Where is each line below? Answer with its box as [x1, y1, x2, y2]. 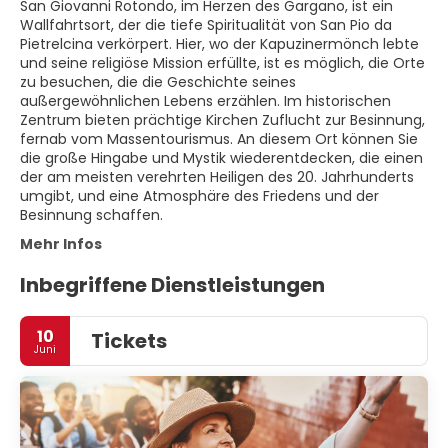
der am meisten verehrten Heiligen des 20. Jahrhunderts [20, 167, 414, 187]
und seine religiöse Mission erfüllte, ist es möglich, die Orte [20, 53, 425, 73]
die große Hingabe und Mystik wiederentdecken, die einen [20, 148, 423, 168]
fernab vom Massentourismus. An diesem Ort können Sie [20, 129, 418, 149]
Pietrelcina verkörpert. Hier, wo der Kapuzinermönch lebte [20, 34, 419, 54]
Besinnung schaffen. [20, 205, 163, 225]
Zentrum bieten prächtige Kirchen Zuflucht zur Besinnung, [20, 110, 425, 130]
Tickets [91, 327, 167, 355]
